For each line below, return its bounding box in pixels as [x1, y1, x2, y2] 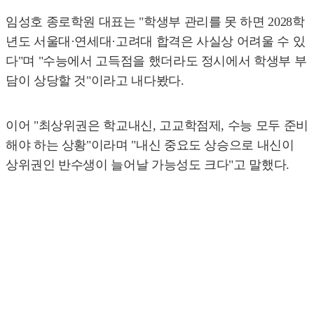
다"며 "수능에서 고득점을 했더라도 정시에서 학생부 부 [6, 53, 307, 68]
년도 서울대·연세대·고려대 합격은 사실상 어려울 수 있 [6, 34, 306, 48]
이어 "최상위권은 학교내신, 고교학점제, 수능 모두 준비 [6, 118, 308, 132]
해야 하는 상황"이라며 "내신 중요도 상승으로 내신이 [6, 137, 294, 152]
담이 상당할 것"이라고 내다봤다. [6, 73, 184, 88]
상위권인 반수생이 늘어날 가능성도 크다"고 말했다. [6, 157, 289, 172]
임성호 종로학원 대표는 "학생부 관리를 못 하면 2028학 [6, 14, 305, 29]
